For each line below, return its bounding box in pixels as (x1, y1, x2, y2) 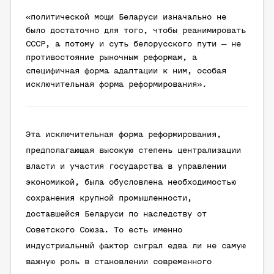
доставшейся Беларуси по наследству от (26, 210, 207, 219)
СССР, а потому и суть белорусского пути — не (26, 40, 241, 49)
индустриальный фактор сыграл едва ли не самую (26, 242, 246, 251)
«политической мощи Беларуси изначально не (26, 13, 226, 22)
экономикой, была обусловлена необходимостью (26, 178, 236, 187)
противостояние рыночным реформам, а (26, 53, 197, 62)
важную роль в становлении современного (26, 257, 212, 267)
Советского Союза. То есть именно (26, 226, 182, 235)
